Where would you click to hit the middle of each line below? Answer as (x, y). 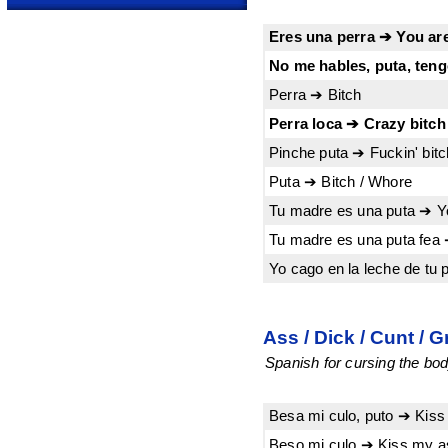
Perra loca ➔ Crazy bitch (357, 124)
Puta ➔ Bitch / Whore (340, 182)
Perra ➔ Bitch (315, 95)
